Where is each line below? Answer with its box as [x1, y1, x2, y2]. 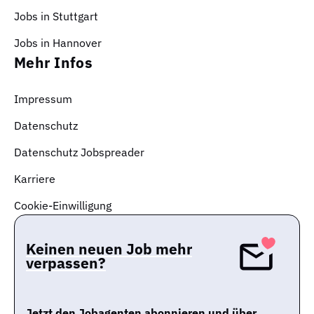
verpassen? [26, 253, 106, 273]
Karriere [14, 171, 55, 186]
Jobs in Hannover [14, 35, 102, 50]
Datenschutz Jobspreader [14, 144, 144, 159]
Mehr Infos [14, 52, 93, 72]
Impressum [14, 91, 72, 106]
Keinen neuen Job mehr [26, 239, 192, 259]
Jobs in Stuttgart [14, 8, 98, 23]
